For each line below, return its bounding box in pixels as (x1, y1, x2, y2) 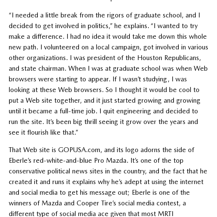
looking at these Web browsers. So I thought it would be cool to (8, 85, 200, 93)
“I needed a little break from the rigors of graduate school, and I (8, 11, 200, 19)
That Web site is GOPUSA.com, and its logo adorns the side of (8, 145, 194, 154)
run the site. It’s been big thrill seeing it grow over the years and (8, 117, 198, 125)
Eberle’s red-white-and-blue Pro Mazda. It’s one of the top (8, 156, 184, 164)
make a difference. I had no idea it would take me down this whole (8, 32, 207, 40)
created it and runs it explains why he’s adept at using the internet (8, 177, 203, 186)
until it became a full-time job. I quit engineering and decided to (8, 107, 198, 115)
